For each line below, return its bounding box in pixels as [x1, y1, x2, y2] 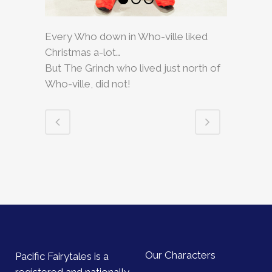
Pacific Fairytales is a [15, 250, 109, 262]
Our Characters [145, 249, 216, 261]
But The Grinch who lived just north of [45, 62, 220, 74]
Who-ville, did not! [45, 78, 131, 90]
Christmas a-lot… [45, 46, 120, 58]
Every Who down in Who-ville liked [45, 30, 208, 42]
